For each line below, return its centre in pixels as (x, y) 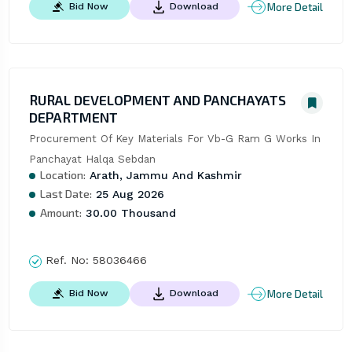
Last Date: (66, 194)
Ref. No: (67, 260)
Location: (62, 175)
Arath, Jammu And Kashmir (163, 176)
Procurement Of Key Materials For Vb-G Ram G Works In (174, 139)
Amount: (60, 213)
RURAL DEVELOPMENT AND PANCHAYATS (157, 100)
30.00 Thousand (128, 213)
